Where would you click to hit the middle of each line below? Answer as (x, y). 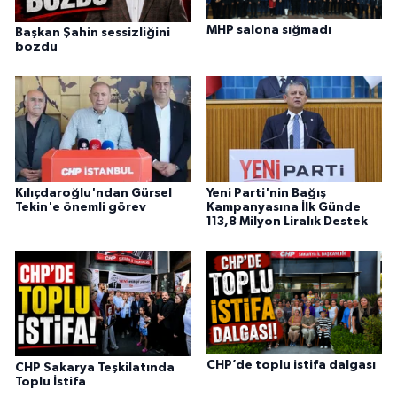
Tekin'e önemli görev (81, 207)
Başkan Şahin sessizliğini (93, 32)
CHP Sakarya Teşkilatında (95, 367)
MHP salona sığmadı (269, 31)
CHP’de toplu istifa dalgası (291, 365)
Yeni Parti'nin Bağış (266, 193)
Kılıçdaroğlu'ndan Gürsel (93, 193)
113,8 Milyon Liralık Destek (287, 221)
